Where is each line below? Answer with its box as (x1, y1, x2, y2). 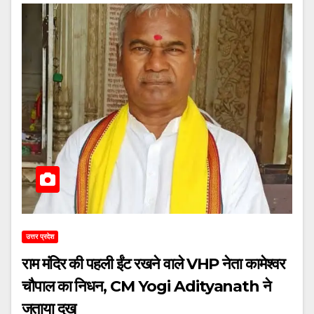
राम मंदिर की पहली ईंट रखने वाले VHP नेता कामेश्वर (22, 254, 285, 273)
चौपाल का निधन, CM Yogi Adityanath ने (22, 276, 271, 296)
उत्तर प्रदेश (26, 232, 54, 240)
